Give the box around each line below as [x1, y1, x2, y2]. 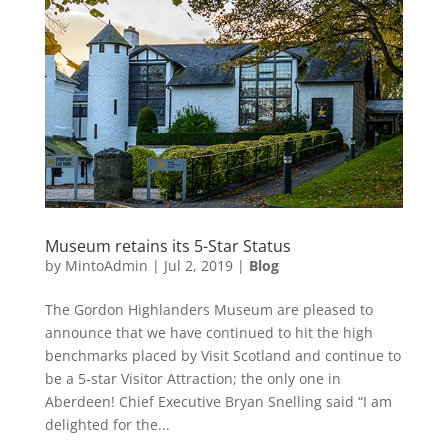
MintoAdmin [64, 255, 148, 275]
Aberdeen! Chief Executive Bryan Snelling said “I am [44, 391, 392, 411]
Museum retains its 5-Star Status [44, 234, 291, 257]
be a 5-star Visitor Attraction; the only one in [44, 368, 341, 388]
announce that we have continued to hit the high [44, 322, 373, 342]
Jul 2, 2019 [163, 255, 233, 275]
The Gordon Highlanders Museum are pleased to [44, 299, 373, 319]
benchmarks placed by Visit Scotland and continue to [44, 345, 401, 365]
